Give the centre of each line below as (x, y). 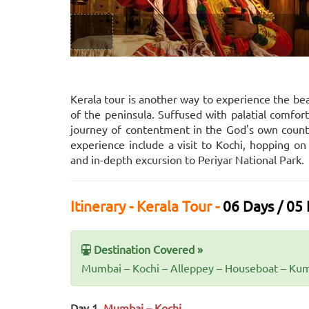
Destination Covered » (148, 249)
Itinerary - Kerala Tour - (147, 206)
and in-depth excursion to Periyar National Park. (187, 159)
